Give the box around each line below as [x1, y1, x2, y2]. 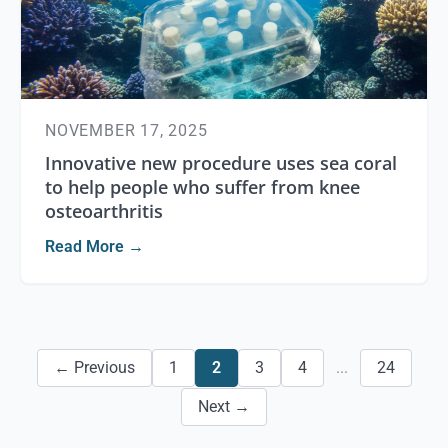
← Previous [53, 358, 135, 377]
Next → [198, 397, 250, 416]
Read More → [45, 237, 144, 256]
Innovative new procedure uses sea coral [45, 151, 397, 175]
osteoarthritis [45, 199, 163, 223]
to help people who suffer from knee [45, 175, 360, 199]
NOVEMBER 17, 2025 [45, 121, 208, 140]
